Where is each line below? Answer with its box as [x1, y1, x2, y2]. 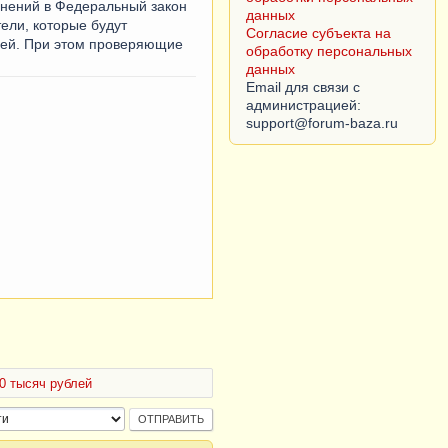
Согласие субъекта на [246, 25, 392, 41]
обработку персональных [246, 43, 413, 59]
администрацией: [246, 97, 362, 113]
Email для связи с [246, 79, 361, 95]
